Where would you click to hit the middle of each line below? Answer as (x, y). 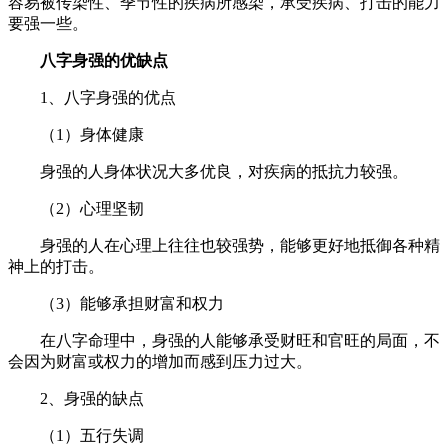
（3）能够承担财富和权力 (132, 303)
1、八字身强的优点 (110, 97)
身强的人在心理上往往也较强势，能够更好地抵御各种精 (240, 245)
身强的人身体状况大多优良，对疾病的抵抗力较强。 (224, 171)
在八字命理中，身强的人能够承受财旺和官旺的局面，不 (240, 340)
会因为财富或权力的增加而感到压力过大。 (160, 361)
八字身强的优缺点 (104, 60)
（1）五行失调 (92, 435)
